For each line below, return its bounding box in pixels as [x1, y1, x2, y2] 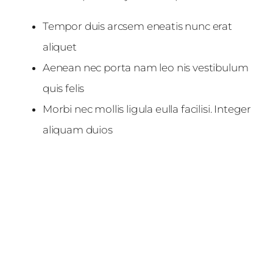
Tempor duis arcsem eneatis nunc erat [43, 19, 232, 32]
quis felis [43, 82, 85, 94]
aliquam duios [43, 123, 113, 136]
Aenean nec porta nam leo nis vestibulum [43, 61, 249, 74]
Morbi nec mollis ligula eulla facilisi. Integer [43, 102, 252, 115]
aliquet [43, 40, 77, 53]
